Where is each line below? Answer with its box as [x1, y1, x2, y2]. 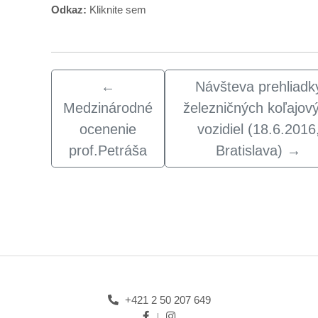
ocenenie [79, 121, 136, 137]
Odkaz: [51, 4, 89, 16]
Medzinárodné [63, 100, 153, 116]
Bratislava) [216, 143, 283, 158]
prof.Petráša [69, 143, 147, 158]
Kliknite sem [89, 4, 146, 16]
